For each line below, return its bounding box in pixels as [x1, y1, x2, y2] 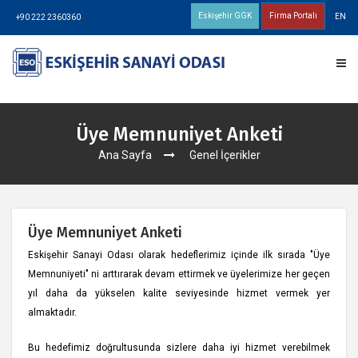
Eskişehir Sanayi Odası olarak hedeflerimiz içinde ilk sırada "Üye [28, 249, 330, 261]
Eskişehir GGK [197, 11, 252, 21]
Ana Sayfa [97, 149, 152, 161]
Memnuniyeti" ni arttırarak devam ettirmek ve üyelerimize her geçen [28, 268, 330, 280]
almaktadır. [28, 307, 77, 318]
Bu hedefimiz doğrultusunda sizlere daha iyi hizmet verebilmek [28, 342, 330, 353]
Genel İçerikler [189, 149, 261, 161]
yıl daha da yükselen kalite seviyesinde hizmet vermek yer [28, 288, 330, 299]
